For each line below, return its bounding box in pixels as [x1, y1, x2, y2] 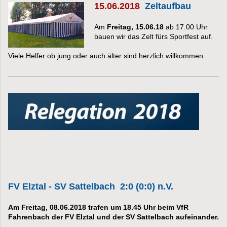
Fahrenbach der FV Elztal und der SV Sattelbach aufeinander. [8, 213, 219, 221]
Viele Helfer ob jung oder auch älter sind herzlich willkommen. [8, 52, 205, 60]
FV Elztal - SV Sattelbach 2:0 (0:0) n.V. [8, 181, 173, 192]
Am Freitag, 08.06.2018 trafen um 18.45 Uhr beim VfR [8, 203, 188, 212]
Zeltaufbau [145, 1, 191, 12]
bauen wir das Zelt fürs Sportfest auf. [94, 32, 213, 41]
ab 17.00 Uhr [164, 23, 208, 31]
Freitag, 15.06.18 [107, 23, 164, 31]
